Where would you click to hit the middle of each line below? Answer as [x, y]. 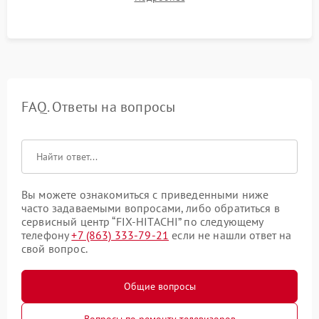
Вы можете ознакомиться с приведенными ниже [145, 195]
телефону [47, 235]
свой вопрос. [54, 249]
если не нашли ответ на [230, 235]
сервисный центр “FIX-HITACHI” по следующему [142, 222]
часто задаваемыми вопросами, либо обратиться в [151, 208]
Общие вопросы [159, 287]
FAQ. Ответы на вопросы [99, 107]
